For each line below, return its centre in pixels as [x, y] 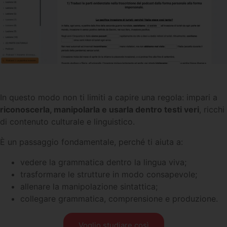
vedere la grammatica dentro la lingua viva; [103, 162]
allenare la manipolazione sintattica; [89, 186]
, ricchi [212, 109]
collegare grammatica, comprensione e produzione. [119, 198]
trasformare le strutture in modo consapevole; [109, 174]
